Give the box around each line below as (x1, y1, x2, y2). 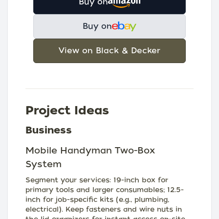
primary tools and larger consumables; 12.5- (25, 186, 184, 194)
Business (25, 124, 72, 136)
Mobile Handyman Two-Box (25, 145, 155, 155)
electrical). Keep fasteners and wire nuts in (25, 205, 182, 213)
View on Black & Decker (59, 46, 160, 55)
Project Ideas (25, 103, 109, 117)
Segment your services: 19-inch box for (25, 176, 168, 184)
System (25, 159, 62, 169)
